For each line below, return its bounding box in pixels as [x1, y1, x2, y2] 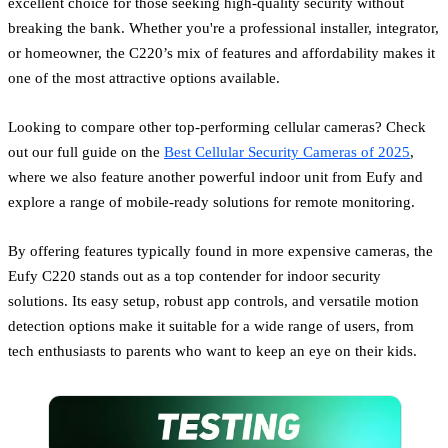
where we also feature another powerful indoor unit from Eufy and [8, 167, 423, 185]
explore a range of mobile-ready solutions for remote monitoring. [8, 192, 415, 210]
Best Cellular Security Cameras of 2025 [164, 142, 410, 160]
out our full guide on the [8, 142, 164, 160]
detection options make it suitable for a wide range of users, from [8, 316, 414, 334]
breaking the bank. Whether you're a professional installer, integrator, [8, 18, 439, 36]
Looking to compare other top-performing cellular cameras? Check [8, 117, 426, 135]
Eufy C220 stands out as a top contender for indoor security [8, 266, 381, 284]
